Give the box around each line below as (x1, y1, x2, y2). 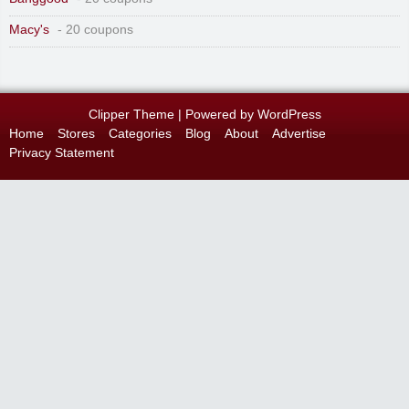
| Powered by (173, 107, 257, 121)
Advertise (272, 126, 326, 141)
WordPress (257, 107, 321, 121)
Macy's (9, 23, 49, 37)
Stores (58, 126, 95, 141)
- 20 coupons (54, 23, 133, 37)
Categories (109, 126, 172, 141)
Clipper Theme (88, 107, 174, 121)
